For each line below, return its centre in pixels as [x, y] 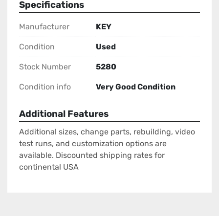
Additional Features [64, 114]
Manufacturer [44, 27]
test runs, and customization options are [93, 144]
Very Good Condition [136, 87]
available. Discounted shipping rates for [92, 155]
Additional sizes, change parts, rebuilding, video [107, 132]
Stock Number [45, 67]
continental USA [49, 167]
